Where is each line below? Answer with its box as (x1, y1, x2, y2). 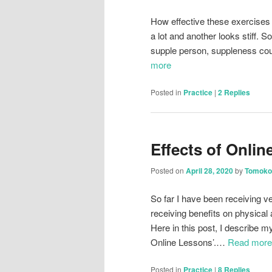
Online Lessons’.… (151, 235, 228, 248)
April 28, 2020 (186, 165, 233, 177)
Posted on (151, 165, 186, 176)
